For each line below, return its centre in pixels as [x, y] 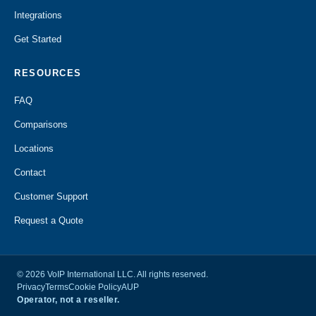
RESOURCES [48, 73]
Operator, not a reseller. [68, 300]
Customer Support [51, 196]
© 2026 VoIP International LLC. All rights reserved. [113, 274]
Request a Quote [49, 220]
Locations [34, 148]
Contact [30, 172]
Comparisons [41, 124]
